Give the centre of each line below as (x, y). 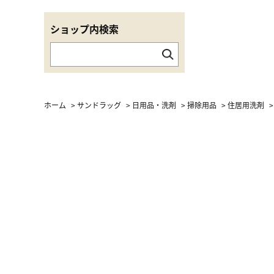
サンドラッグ (99, 105)
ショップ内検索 (84, 28)
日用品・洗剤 (154, 105)
